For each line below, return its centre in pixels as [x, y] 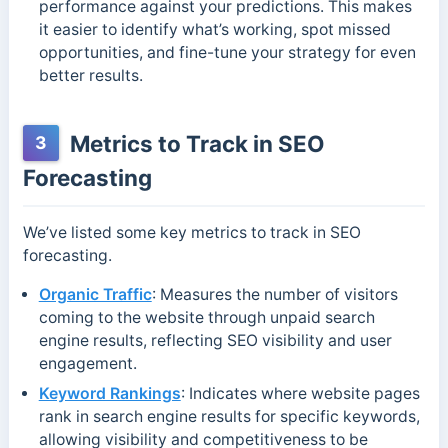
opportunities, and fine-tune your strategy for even [227, 53]
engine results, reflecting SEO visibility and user [215, 341]
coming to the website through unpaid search [206, 318]
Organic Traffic [95, 295]
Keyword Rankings [109, 394]
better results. [90, 76]
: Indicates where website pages [300, 394]
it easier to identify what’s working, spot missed [214, 30]
